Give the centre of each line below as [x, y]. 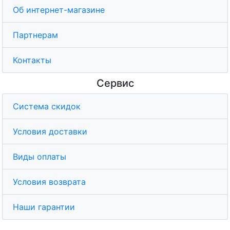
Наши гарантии [44, 207]
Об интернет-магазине [59, 10]
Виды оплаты [40, 157]
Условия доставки [50, 132]
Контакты [32, 60]
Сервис [115, 83]
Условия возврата [49, 182]
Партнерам [35, 35]
